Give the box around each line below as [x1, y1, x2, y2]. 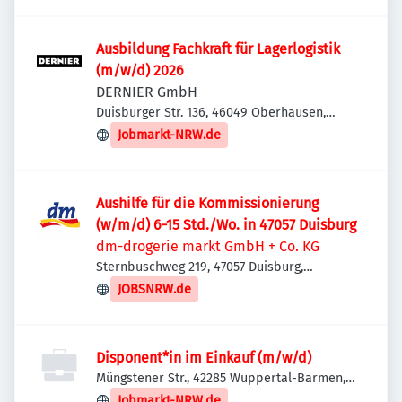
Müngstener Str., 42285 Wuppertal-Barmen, [96, 371, 345, 386]
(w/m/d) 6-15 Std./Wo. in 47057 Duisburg [96, 216, 357, 233]
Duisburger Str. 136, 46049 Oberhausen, [96, 105, 326, 120]
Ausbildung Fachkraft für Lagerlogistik [96, 40, 340, 57]
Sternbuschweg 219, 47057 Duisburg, [96, 259, 303, 275]
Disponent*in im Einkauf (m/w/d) [96, 349, 311, 366]
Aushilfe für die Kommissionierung [96, 195, 319, 212]
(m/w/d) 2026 [96, 62, 184, 79]
